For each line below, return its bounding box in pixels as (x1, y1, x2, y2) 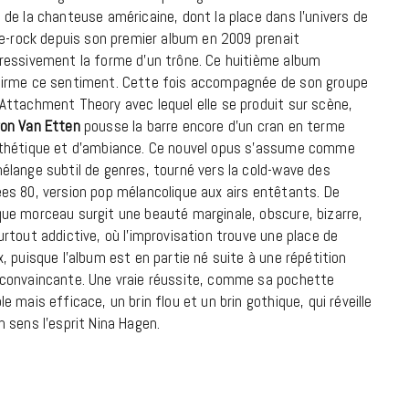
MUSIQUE (252, 345, 294, 358)
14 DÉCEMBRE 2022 (231, 43, 315, 56)
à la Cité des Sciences (184, 2, 362, 26)
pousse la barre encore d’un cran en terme (79, 116, 345, 137)
